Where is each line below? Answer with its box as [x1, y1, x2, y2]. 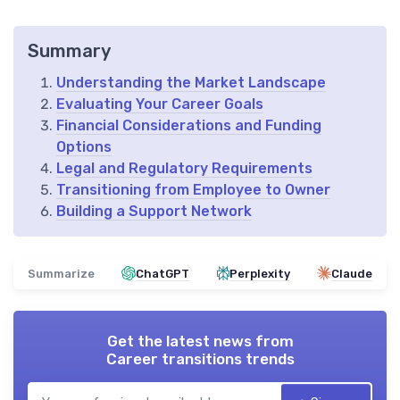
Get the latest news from [106, 331, 294, 350]
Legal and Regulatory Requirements [56, 159, 312, 177]
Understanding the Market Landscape [56, 73, 326, 91]
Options [56, 137, 112, 155]
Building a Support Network [56, 202, 252, 220]
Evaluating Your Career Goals [56, 95, 263, 112]
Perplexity [229, 266, 290, 280]
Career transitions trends [105, 349, 295, 368]
